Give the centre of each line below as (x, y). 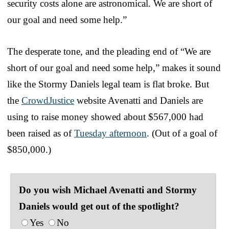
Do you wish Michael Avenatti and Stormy (108, 190)
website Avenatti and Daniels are (139, 100)
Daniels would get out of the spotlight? (99, 206)
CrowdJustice (48, 100)
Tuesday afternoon (110, 133)
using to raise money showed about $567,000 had (105, 117)
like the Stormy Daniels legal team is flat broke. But (108, 84)
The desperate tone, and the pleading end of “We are (109, 51)
